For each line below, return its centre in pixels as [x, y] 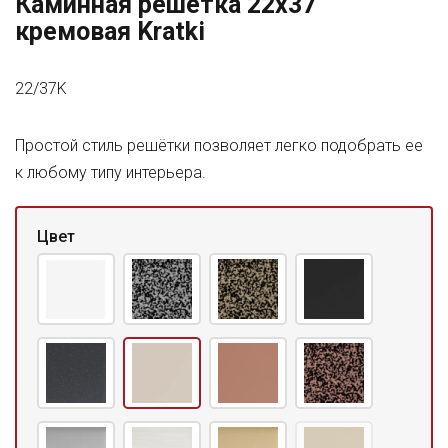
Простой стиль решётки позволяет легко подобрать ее [219, 145]
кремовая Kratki [110, 31]
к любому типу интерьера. [110, 172]
